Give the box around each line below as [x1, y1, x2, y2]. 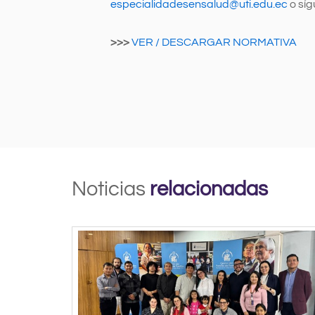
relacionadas [150, 178, 268, 200]
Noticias [72, 178, 150, 200]
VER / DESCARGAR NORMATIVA [131, 36, 297, 48]
